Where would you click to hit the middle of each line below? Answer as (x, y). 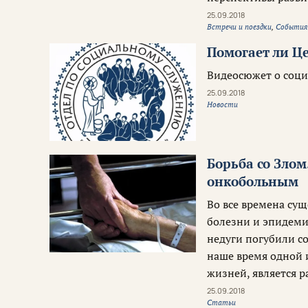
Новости (223, 105)
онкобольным (253, 181)
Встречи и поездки (240, 27)
